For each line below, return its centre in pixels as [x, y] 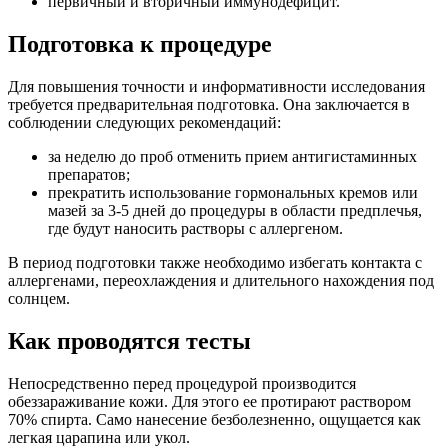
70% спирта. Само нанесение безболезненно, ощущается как [214, 420]
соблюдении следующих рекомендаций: [144, 123]
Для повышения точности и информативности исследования [216, 87]
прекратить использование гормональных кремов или [233, 193]
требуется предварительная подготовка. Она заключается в [209, 105]
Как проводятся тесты [129, 341]
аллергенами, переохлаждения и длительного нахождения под [221, 281]
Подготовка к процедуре [140, 44]
